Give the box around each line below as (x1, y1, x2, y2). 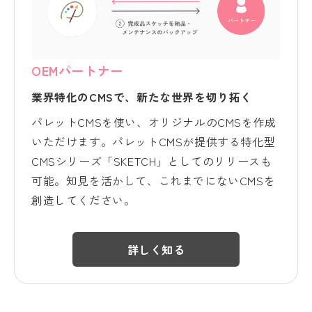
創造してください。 (31, 191, 136, 208)
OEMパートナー (31, 61, 123, 79)
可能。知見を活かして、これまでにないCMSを (31, 171, 276, 189)
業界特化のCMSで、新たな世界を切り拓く (31, 88, 253, 105)
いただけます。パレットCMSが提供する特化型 (31, 132, 276, 150)
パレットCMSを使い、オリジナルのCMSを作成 (31, 113, 276, 130)
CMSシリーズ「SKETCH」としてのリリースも (31, 152, 272, 169)
